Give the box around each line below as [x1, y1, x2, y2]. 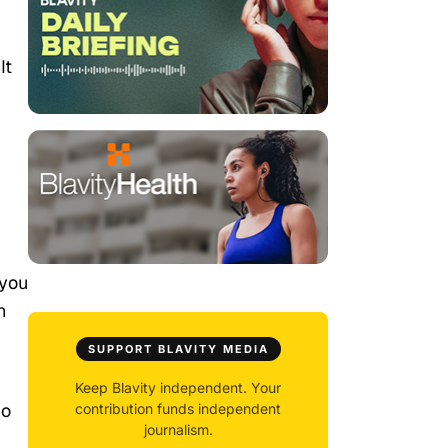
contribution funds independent [75, 400, 281, 418]
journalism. [143, 421, 213, 439]
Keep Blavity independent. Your [75, 379, 281, 397]
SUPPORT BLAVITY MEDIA [87, 342, 269, 357]
